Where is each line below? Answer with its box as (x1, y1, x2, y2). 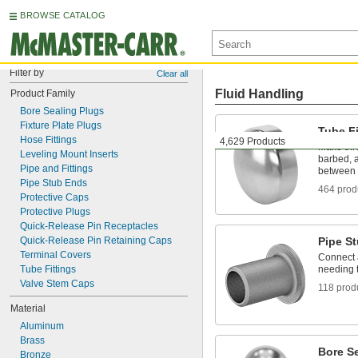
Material (10, 303, 46, 314)
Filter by (10, 67, 44, 78)
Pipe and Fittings (20, 163, 93, 174)
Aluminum (20, 320, 64, 332)
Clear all (157, 69, 188, 78)
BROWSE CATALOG (20, 10, 106, 20)
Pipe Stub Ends (20, 177, 87, 189)
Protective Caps (20, 192, 89, 203)
